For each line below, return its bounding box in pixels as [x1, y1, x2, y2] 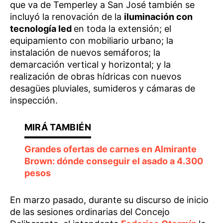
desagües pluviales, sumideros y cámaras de [10, 83, 195, 94]
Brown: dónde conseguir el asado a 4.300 [24, 156, 203, 166]
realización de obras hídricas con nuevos [10, 71, 181, 82]
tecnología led [10, 23, 74, 34]
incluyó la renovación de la [10, 11, 124, 22]
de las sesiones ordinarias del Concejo [10, 207, 170, 217]
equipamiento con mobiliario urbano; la [10, 35, 173, 46]
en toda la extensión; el [74, 23, 171, 34]
